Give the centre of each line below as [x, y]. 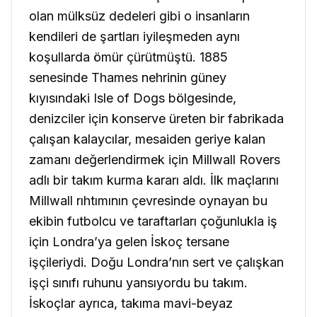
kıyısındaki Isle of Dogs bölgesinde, [133, 98]
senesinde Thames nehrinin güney [128, 77]
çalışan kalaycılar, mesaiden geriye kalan [147, 139]
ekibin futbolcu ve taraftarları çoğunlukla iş [153, 221]
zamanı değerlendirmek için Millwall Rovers [155, 159]
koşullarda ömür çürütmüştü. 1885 [128, 57]
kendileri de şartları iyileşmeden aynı [134, 36]
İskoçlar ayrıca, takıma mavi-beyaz [131, 303]
